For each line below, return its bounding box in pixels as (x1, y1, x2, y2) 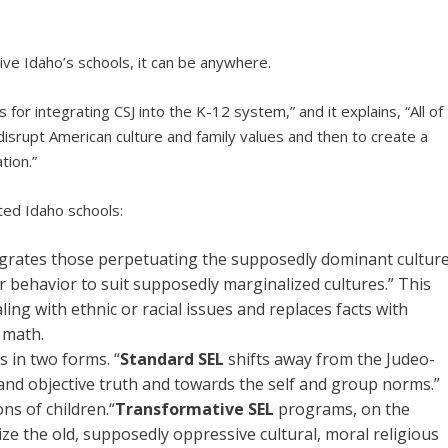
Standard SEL (120, 348, 225, 371)
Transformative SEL (115, 398, 275, 421)
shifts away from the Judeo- (224, 348, 436, 371)
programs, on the (274, 398, 411, 421)
